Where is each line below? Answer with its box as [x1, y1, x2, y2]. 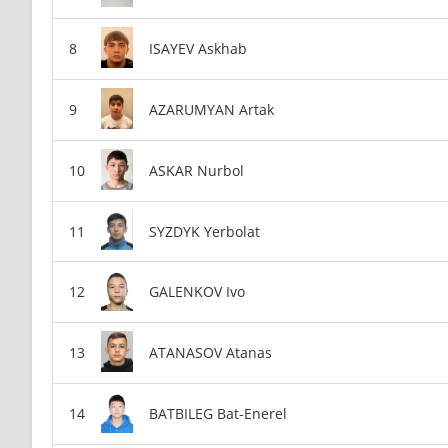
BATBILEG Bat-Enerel [149, 404, 287, 424]
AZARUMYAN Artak [149, 99, 274, 119]
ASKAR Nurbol [149, 160, 244, 180]
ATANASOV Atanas [149, 343, 272, 363]
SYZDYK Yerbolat [149, 221, 260, 241]
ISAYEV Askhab [149, 38, 247, 58]
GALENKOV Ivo [149, 282, 245, 302]
